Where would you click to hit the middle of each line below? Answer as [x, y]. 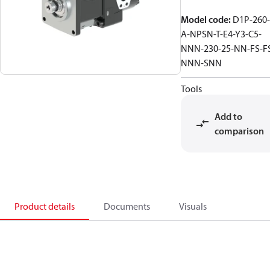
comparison [239, 131]
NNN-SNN [201, 63]
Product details [45, 206]
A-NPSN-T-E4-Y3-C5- [221, 34]
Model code [205, 19]
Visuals [193, 206]
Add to [228, 116]
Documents [127, 206]
